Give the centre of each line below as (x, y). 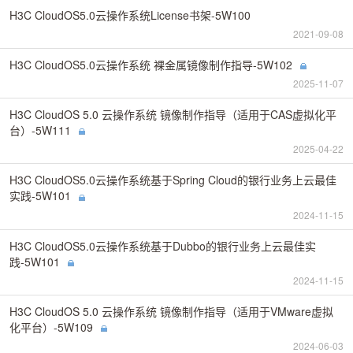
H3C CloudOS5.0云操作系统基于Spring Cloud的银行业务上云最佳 (173, 180)
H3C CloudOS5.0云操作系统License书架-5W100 (130, 15)
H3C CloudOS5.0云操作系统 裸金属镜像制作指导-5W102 (151, 64)
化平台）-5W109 (51, 327)
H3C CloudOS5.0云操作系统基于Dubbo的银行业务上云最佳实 (163, 245)
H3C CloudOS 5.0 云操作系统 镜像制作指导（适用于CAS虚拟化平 (173, 114)
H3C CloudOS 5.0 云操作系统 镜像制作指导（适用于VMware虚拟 (171, 311)
